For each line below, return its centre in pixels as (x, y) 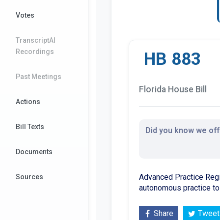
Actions (28, 102)
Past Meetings (39, 77)
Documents (34, 152)
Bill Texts (30, 127)
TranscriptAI (36, 40)
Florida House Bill (173, 89)
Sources (29, 177)
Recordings (35, 52)
